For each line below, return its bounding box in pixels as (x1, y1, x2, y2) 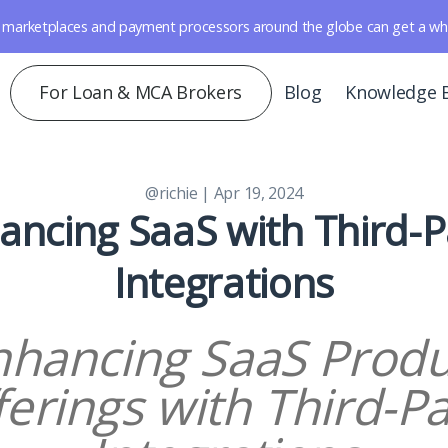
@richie (145, 182, 198, 205)
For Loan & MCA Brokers (39, 80, 243, 105)
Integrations (113, 255, 335, 311)
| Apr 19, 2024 (201, 182, 303, 205)
